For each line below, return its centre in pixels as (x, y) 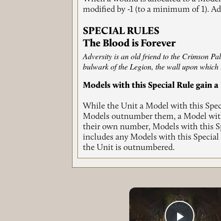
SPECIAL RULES (121, 31)
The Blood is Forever (129, 43)
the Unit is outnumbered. (129, 147)
